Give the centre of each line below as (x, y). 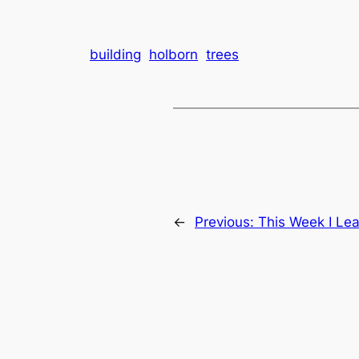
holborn (173, 55)
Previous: (226, 222)
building (115, 55)
